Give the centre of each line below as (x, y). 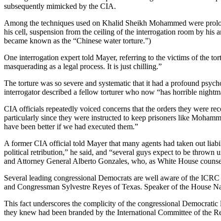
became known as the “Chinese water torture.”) (77, 40)
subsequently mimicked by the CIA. (60, 6)
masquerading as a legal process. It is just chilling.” (83, 66)
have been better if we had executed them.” (71, 126)
